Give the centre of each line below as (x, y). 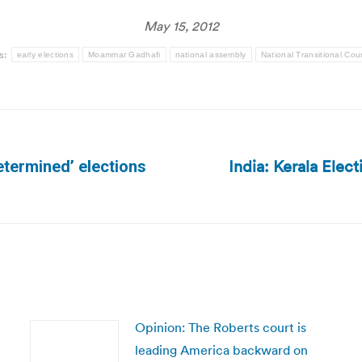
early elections (45, 55)
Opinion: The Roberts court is (220, 327)
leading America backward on (221, 350)
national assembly (210, 55)
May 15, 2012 (181, 26)
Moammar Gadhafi (124, 55)
